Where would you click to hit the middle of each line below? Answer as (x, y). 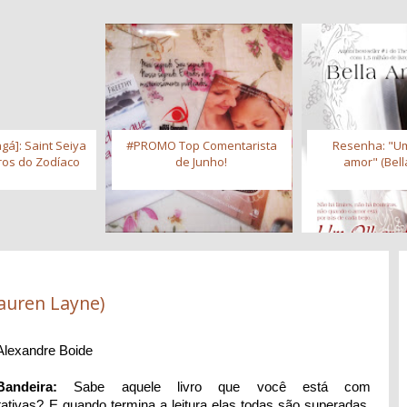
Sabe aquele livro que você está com (214, 386)
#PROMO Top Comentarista (201, 146)
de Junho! (202, 162)
